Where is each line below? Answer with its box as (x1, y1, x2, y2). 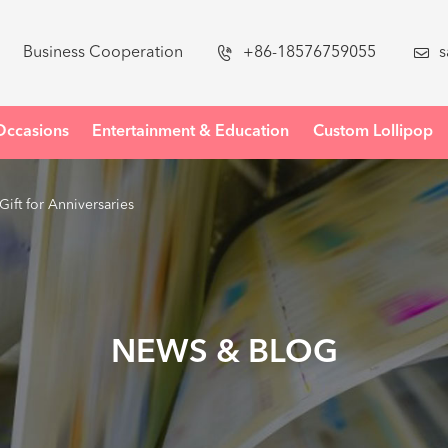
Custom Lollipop (312, 124, 433, 140)
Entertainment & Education (92, 124, 290, 140)
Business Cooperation (23, 44, 183, 61)
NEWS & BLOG (110, 336, 338, 370)
